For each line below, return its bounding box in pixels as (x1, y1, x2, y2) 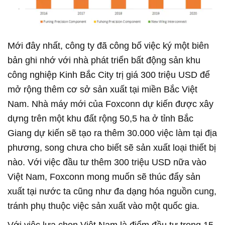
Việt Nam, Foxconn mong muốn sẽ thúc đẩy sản (8, 171, 200, 182)
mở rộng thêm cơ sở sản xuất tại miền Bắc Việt (8, 84, 197, 94)
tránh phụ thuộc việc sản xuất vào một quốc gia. (8, 200, 199, 211)
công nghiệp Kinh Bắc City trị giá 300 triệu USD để (8, 69, 210, 80)
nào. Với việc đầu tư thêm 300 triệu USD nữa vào (8, 157, 206, 167)
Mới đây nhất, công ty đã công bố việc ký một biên (8, 40, 209, 51)
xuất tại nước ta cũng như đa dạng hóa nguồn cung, (8, 186, 216, 196)
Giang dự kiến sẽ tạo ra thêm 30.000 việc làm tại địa (8, 128, 217, 138)
